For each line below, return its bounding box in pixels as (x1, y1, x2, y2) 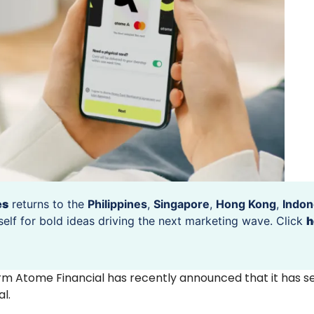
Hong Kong (216, 196, 276, 211)
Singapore (153, 196, 210, 211)
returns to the (8, 196, 88, 211)
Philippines (88, 196, 147, 211)
